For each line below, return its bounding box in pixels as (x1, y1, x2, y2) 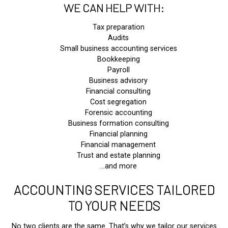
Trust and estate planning (76, 151, 160, 160)
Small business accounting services (60, 44, 177, 53)
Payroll (107, 66, 130, 75)
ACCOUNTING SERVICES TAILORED (13, 182, 215, 198)
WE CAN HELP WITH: (64, 1, 164, 15)
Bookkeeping (97, 55, 140, 64)
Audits (108, 34, 129, 43)
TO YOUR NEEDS (68, 197, 160, 214)
